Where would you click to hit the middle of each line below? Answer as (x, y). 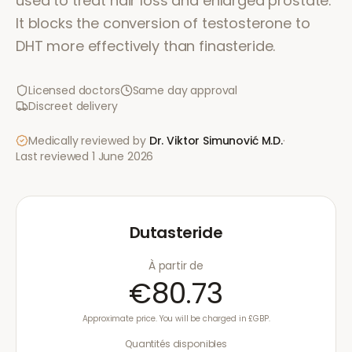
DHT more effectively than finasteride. (146, 46)
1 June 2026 (123, 156)
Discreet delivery (73, 106)
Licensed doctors (74, 90)
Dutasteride (176, 233)
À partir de (176, 266)
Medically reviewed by (87, 141)
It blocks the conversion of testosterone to (163, 23)
